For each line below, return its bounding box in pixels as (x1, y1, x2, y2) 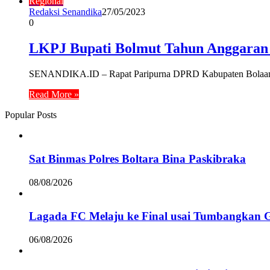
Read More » (29, 89, 79, 100)
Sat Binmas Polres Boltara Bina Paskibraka (29, 152, 246, 165)
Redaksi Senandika (29, 7, 102, 17)
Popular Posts (5, 110, 57, 121)
